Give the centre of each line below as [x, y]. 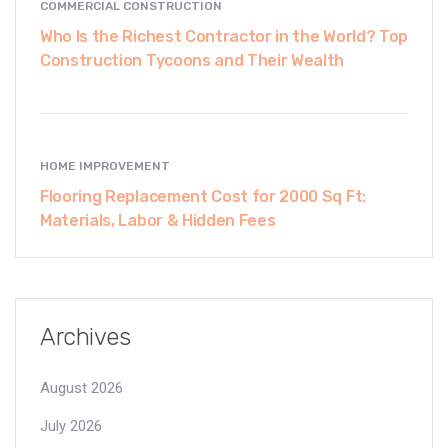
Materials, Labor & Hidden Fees [158, 220]
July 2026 [71, 425]
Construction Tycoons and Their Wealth [192, 60]
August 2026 [81, 387]
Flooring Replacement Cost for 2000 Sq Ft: [203, 196]
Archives [85, 336]
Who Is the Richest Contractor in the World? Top [224, 36]
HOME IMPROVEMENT [105, 165]
